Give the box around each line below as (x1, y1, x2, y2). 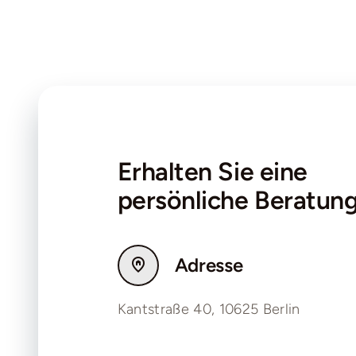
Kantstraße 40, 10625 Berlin (117, 300, 300, 319)
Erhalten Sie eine (117, 157, 308, 188)
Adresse (174, 253, 243, 277)
